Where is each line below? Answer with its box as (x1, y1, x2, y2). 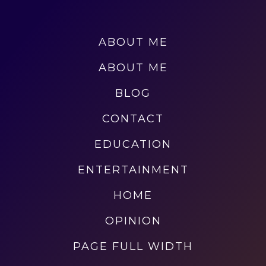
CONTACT (102, 112, 164, 125)
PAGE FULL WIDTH (73, 240, 193, 253)
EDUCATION (94, 138, 172, 151)
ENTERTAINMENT (77, 163, 189, 176)
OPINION (104, 214, 161, 227)
